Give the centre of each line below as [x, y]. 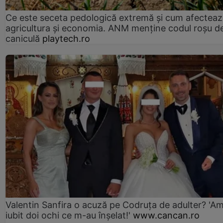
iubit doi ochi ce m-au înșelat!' [68, 215]
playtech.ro [66, 39]
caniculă [23, 39]
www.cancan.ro [166, 215]
